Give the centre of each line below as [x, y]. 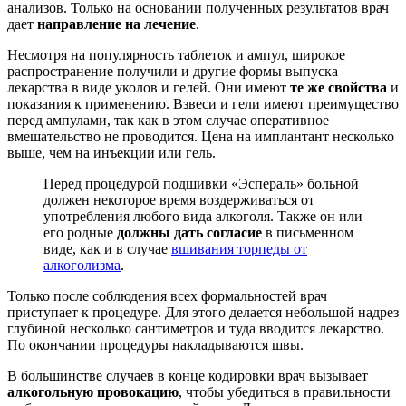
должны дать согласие [189, 233]
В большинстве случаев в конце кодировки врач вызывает [188, 376]
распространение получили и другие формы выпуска [173, 72]
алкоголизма [82, 266]
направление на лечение [116, 24]
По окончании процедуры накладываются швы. [155, 345]
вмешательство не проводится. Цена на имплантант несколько [201, 137]
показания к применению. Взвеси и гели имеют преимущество [203, 104]
